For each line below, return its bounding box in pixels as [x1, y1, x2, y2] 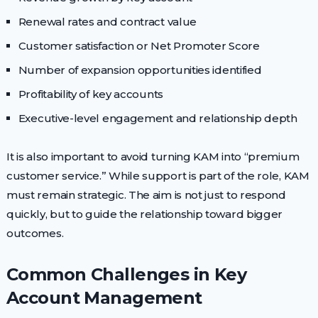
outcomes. [6, 226, 64, 240]
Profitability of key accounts [18, 87, 163, 101]
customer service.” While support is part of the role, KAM [6, 168, 309, 182]
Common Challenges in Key [6, 263, 247, 285]
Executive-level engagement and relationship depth [18, 111, 297, 125]
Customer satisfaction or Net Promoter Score [18, 38, 260, 53]
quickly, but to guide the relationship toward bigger [6, 207, 283, 221]
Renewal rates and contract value [18, 14, 197, 28]
